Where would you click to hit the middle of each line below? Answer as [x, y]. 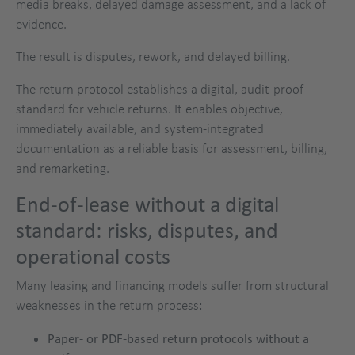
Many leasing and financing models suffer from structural [172, 285]
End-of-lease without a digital [147, 204]
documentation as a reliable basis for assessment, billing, [172, 148]
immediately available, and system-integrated [140, 128]
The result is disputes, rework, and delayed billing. [153, 56]
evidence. [41, 23]
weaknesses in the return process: [109, 305]
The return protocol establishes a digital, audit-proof [160, 88]
